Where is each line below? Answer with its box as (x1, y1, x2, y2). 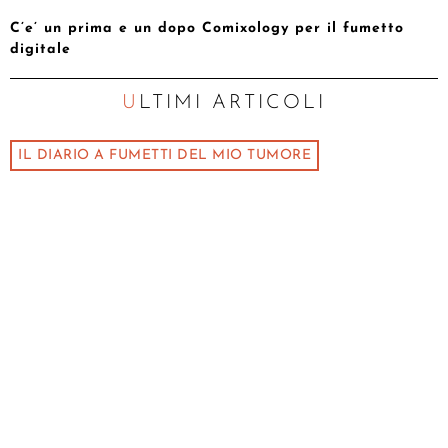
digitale (10, 42, 71, 58)
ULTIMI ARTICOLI (139, 93, 326, 114)
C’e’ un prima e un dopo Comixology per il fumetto (10, 21, 404, 37)
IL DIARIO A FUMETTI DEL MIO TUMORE (18, 148, 311, 164)
